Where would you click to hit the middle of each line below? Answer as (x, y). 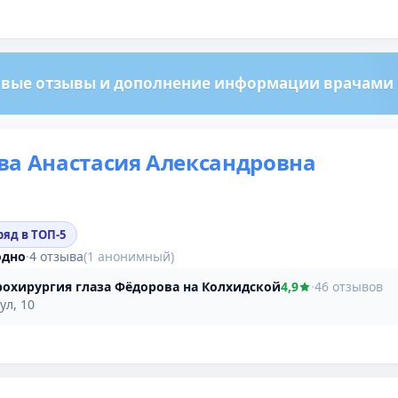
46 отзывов (349, 286)
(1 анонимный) (129, 256)
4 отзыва (56, 256)
